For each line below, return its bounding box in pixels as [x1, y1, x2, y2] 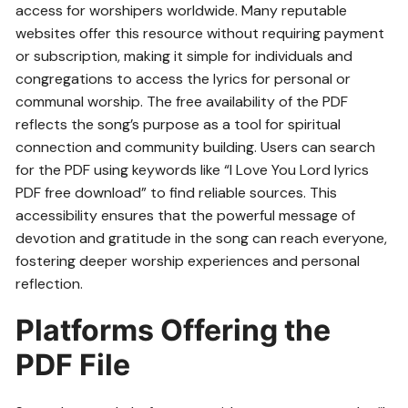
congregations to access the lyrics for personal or [15, 69, 352, 89]
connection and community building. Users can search [15, 138, 376, 158]
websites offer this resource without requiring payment [15, 24, 385, 44]
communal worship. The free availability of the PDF [15, 92, 349, 112]
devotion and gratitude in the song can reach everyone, [15, 229, 388, 249]
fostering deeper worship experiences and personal [15, 251, 361, 271]
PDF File [15, 347, 131, 383]
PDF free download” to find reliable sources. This [15, 183, 338, 203]
